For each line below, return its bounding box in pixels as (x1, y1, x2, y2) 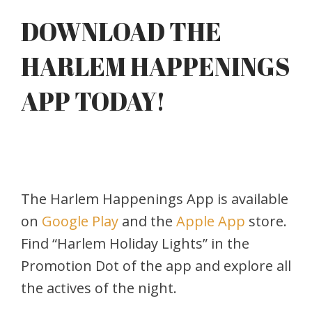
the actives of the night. (21, 278, 177, 297)
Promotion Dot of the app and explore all (21, 256, 291, 275)
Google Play (42, 211, 122, 231)
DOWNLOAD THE (21, 14, 221, 48)
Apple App (176, 211, 249, 231)
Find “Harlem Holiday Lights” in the (21, 233, 249, 253)
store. (249, 211, 287, 231)
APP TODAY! (21, 84, 166, 118)
